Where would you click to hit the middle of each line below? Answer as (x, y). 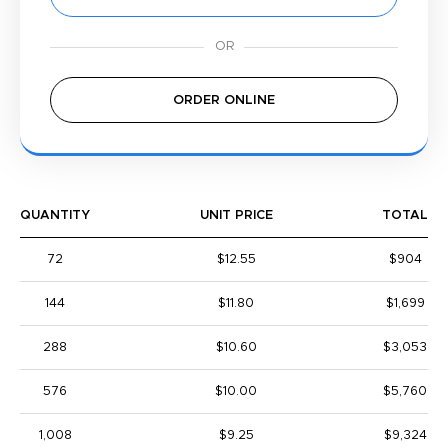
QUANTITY (55, 215)
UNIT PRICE (236, 215)
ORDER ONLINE (224, 100)
